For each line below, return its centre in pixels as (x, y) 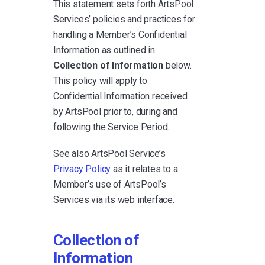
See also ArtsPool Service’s (109, 153)
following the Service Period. (112, 127)
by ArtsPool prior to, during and (115, 111)
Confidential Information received (120, 96)
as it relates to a (144, 169)
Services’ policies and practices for (124, 19)
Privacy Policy (82, 169)
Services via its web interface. (114, 199)
